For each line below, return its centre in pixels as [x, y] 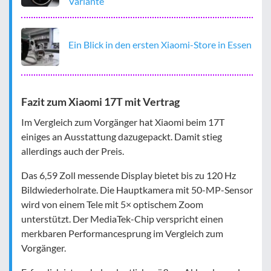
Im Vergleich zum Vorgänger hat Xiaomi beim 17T [123, 122]
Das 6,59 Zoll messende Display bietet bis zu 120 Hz [129, 175]
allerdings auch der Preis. [73, 151]
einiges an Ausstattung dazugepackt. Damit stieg [122, 136]
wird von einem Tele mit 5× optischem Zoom [112, 204]
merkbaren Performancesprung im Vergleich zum [122, 233]
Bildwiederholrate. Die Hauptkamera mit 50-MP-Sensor [137, 189]
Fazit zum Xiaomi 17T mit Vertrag [100, 101]
